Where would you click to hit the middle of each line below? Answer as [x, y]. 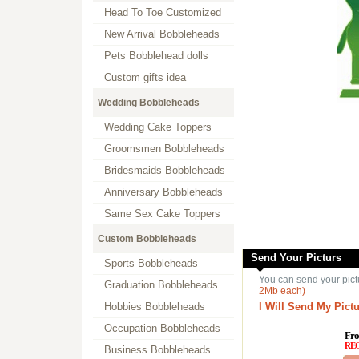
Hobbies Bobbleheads [155, 307]
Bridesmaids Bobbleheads [165, 170]
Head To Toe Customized [163, 12]
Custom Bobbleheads [147, 239]
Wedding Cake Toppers [158, 127]
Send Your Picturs [296, 258]
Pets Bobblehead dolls [156, 56]
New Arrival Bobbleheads [162, 34]
